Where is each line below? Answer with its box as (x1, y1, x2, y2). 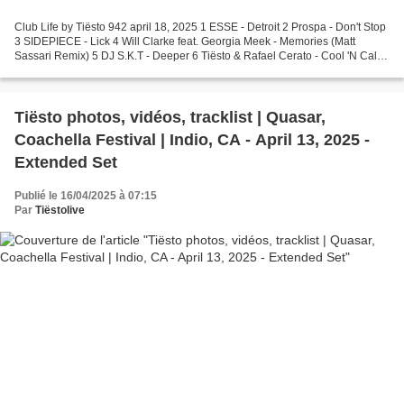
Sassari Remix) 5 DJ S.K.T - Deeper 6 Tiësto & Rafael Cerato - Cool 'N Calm (14, 49, 386, 62)
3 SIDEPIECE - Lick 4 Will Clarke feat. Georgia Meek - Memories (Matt (14, 34, 355, 48)
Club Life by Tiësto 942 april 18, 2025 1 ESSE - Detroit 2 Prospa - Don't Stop (14, 20, 386, 33)
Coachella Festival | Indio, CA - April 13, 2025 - (14, 130, 370, 149)
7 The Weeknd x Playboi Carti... (14, 63, 168, 77)
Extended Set (14, 152, 117, 171)
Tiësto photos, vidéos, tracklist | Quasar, (14, 107, 326, 126)
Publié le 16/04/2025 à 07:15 (14, 188, 157, 202)
